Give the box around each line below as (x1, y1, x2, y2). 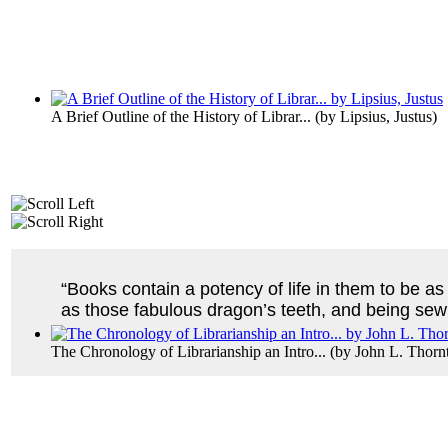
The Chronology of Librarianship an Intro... (51, 342, 326, 360)
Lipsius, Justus (340, 107, 432, 125)
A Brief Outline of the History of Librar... (51, 107, 311, 125)
